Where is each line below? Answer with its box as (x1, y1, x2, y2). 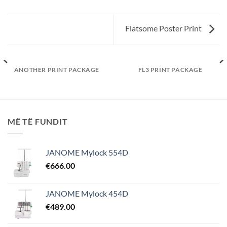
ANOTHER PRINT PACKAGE (14, 66, 100, 73)
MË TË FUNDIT (8, 116, 68, 126)
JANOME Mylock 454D (46, 188, 128, 199)
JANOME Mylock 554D (46, 147, 128, 158)
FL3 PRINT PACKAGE (138, 66, 203, 73)
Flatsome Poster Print (125, 23, 203, 33)
